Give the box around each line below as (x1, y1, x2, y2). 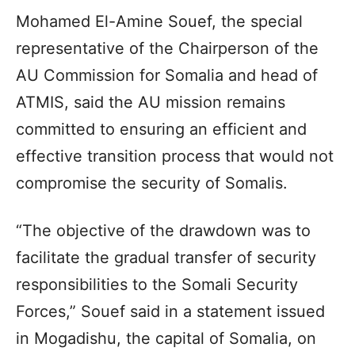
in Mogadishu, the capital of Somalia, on (16, 328, 316, 348)
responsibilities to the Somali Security (16, 274, 298, 294)
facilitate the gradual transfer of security (16, 247, 316, 267)
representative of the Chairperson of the (16, 38, 319, 58)
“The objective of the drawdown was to (16, 220, 311, 240)
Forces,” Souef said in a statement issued (16, 301, 325, 321)
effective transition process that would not (16, 146, 334, 166)
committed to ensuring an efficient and (16, 119, 307, 139)
